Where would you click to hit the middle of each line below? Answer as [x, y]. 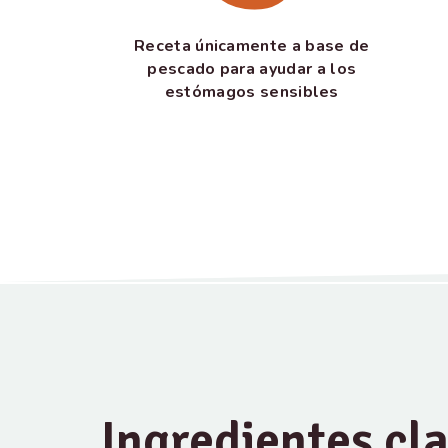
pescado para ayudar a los [252, 68]
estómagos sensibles [251, 91]
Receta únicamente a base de [251, 45]
